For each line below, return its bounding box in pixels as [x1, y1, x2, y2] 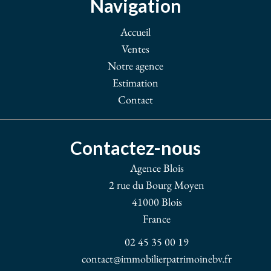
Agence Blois [129, 161, 184, 175]
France [143, 212, 171, 226]
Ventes [122, 42, 149, 56]
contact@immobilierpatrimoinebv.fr [82, 252, 232, 266]
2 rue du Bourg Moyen [109, 178, 204, 192]
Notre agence [108, 59, 163, 73]
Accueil [120, 25, 151, 39]
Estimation [113, 76, 158, 90]
